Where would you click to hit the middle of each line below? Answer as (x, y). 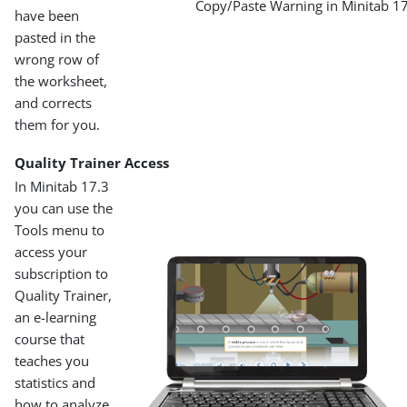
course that (50, 338)
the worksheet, (61, 80)
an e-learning (56, 317)
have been (47, 15)
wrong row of (57, 59)
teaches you (52, 360)
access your (51, 251)
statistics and (55, 382)
